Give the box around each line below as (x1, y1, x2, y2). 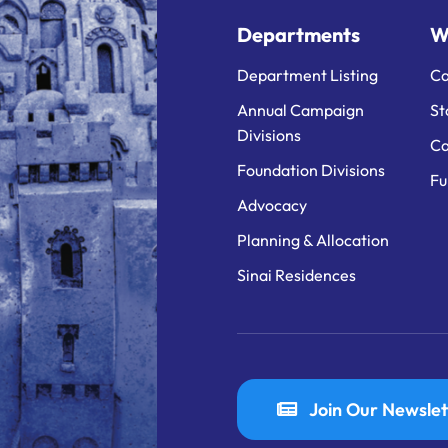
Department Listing (236, 64, 378, 85)
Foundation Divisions (236, 159, 385, 180)
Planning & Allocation (236, 229, 389, 250)
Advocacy (236, 194, 307, 215)
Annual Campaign (236, 99, 364, 120)
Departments (236, 21, 360, 47)
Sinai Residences (236, 264, 356, 285)
